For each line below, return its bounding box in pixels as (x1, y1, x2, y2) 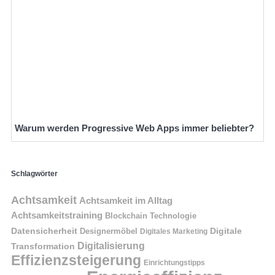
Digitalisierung (77, 241, 145, 252)
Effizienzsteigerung (11, 252, 141, 269)
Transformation (11, 241, 75, 252)
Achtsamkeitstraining (11, 211, 103, 221)
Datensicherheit (11, 226, 77, 236)
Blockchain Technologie (105, 212, 196, 221)
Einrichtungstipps (144, 258, 205, 268)
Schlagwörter (11, 169, 58, 178)
